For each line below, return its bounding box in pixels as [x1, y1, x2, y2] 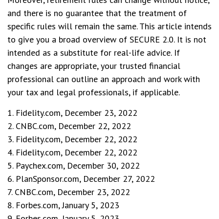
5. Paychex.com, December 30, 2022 [7, 160, 140, 171]
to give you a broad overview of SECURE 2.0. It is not [7, 34, 206, 45]
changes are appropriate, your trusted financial [7, 60, 180, 71]
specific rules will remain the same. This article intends [7, 21, 212, 32]
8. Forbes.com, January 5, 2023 [7, 199, 119, 211]
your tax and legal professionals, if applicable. [7, 87, 180, 98]
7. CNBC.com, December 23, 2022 [7, 186, 130, 197]
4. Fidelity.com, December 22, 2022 [7, 147, 137, 158]
